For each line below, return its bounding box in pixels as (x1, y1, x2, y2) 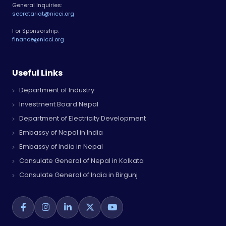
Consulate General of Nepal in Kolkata (18, 155, 144, 165)
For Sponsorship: (12, 26, 59, 35)
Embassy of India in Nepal (18, 141, 103, 151)
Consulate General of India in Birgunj (18, 169, 138, 180)
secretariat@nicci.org (12, 9, 74, 18)
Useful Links (12, 67, 63, 79)
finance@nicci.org (12, 35, 64, 43)
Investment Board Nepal (18, 99, 98, 109)
